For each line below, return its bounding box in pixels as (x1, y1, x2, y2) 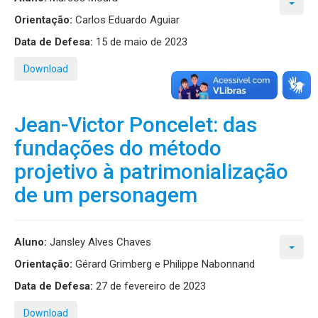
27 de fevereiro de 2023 (93, 280, 206, 292)
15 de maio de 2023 (93, 35, 187, 48)
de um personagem (14, 182, 197, 207)
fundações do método (14, 136, 221, 160)
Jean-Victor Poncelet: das (14, 112, 257, 137)
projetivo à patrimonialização (14, 159, 288, 184)
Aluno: (14, 236, 47, 248)
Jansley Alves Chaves (47, 236, 151, 248)
